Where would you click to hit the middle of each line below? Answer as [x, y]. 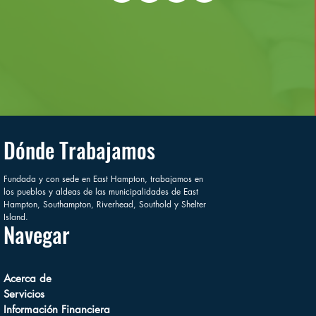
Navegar [37, 234]
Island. [16, 217]
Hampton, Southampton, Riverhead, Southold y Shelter [105, 204]
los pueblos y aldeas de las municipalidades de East [101, 191]
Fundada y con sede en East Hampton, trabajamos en [104, 178]
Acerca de [30, 278]
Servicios [24, 293]
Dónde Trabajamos [80, 150]
